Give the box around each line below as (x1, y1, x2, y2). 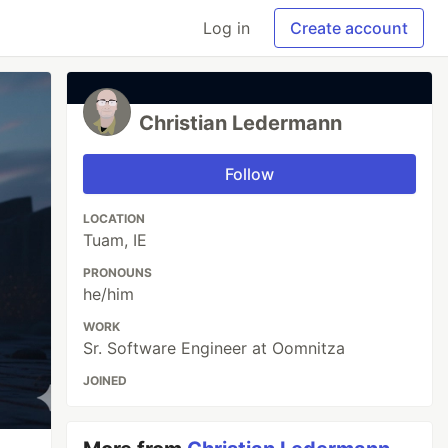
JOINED (83, 373, 128, 388)
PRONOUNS (83, 265, 153, 280)
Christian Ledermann (139, 111, 343, 135)
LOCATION (83, 211, 146, 226)
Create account (290, 18, 408, 38)
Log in (203, 18, 250, 38)
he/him (83, 284, 135, 304)
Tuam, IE (83, 230, 148, 250)
